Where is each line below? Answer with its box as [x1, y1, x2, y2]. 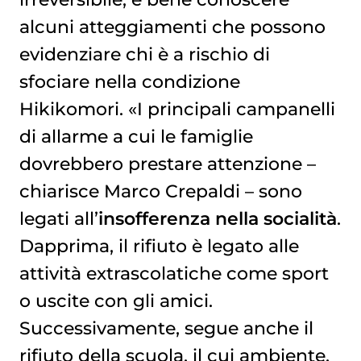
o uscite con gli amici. [19, 290, 213, 312]
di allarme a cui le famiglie [19, 126, 253, 147]
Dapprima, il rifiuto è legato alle [19, 235, 299, 257]
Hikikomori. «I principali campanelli [19, 98, 335, 120]
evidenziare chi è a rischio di [19, 44, 270, 65]
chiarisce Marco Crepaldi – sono [19, 180, 302, 202]
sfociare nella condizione [19, 71, 240, 93]
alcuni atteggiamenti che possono [19, 16, 326, 38]
